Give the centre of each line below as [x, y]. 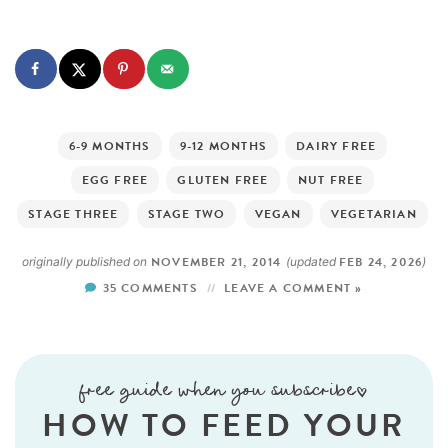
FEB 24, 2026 [380, 261]
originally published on [84, 261]
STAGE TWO [186, 213]
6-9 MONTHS [109, 145]
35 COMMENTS [150, 287]
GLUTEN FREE [223, 179]
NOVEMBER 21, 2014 [216, 261]
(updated [312, 261]
